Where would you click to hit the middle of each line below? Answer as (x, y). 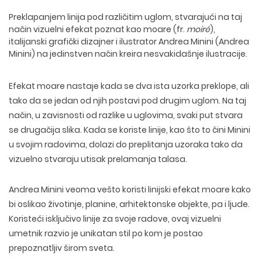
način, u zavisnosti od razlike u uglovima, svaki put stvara (126, 115)
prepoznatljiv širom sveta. (62, 248)
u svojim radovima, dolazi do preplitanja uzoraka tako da (126, 144)
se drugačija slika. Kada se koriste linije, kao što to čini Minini (130, 130)
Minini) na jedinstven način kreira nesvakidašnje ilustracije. (128, 54)
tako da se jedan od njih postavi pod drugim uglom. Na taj (127, 101)
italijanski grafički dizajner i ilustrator (84, 42)
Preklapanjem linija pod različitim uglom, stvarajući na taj (125, 17)
